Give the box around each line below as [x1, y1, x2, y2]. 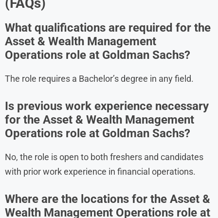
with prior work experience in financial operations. [5, 166, 196, 177]
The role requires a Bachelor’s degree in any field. [5, 73, 194, 84]
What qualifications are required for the [5, 20, 211, 35]
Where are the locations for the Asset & [5, 192, 210, 206]
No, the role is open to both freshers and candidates [5, 151, 203, 162]
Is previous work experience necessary [5, 99, 209, 113]
